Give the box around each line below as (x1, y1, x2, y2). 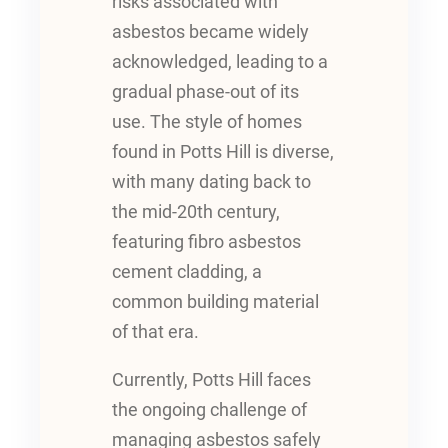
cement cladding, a (112, 262, 262, 283)
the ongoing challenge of (112, 399, 307, 420)
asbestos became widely (112, 22, 309, 43)
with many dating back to (112, 172, 311, 193)
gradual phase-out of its (112, 82, 299, 103)
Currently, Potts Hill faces (112, 369, 311, 390)
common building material (112, 292, 319, 313)
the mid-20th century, (112, 202, 280, 223)
